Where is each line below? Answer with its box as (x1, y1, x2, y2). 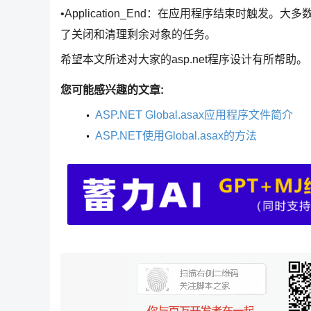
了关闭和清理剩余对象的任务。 (60, 28, 216, 40)
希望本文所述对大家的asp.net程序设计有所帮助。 (60, 53, 308, 65)
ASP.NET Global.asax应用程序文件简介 (95, 108, 293, 121)
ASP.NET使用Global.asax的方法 (95, 129, 257, 142)
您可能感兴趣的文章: (60, 84, 164, 96)
